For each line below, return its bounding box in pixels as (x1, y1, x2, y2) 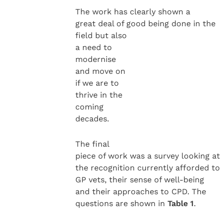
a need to (75, 43, 112, 53)
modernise (75, 55, 116, 64)
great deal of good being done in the (75, 19, 216, 29)
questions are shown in (75, 198, 167, 208)
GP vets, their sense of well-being (75, 174, 204, 184)
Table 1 (167, 198, 194, 208)
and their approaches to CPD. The (75, 186, 206, 196)
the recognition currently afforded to (75, 163, 220, 172)
